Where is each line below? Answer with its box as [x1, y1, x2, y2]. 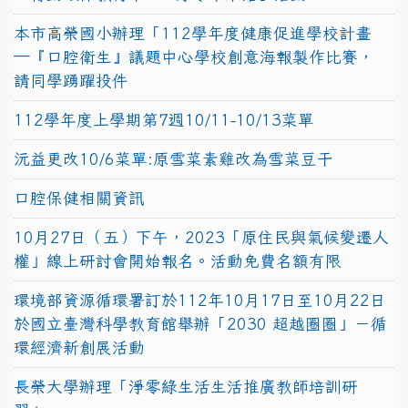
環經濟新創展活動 [14, 339, 145, 355]
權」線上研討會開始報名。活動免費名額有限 [14, 252, 342, 269]
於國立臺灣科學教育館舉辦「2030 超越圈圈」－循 [14, 315, 387, 331]
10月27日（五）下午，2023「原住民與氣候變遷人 [14, 229, 389, 245]
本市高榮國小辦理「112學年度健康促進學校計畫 [14, 25, 372, 41]
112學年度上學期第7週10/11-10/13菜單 [14, 111, 314, 127]
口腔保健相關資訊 [14, 189, 145, 206]
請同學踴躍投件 [14, 72, 128, 88]
